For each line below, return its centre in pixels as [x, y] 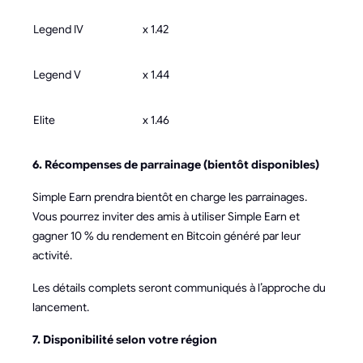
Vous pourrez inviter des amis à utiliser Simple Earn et [166, 216]
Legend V [57, 75]
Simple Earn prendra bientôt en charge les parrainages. [170, 197]
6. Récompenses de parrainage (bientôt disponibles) [176, 164]
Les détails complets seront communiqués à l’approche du [179, 288]
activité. [52, 255]
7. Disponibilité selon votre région [125, 340]
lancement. [61, 307]
